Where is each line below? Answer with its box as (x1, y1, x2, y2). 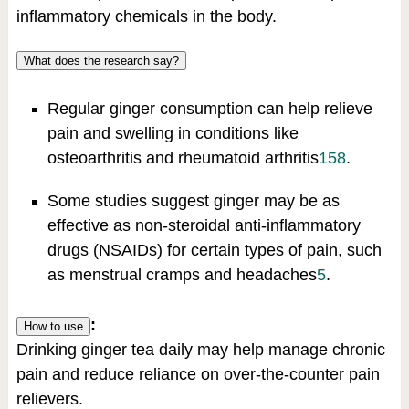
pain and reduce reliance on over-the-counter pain (16, 365, 380, 384)
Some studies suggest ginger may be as (47, 192, 340, 211)
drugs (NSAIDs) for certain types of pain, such (47, 241, 382, 260)
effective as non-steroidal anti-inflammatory (47, 216, 361, 236)
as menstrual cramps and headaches (47, 266, 317, 285)
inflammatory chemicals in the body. (16, 7, 277, 26)
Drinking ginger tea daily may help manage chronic (16, 341, 385, 360)
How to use (23, 320, 83, 334)
